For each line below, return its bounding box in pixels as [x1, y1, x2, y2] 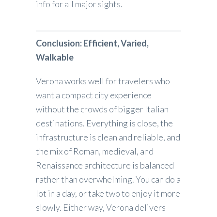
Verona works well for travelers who [36, 75, 170, 86]
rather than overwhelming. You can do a [36, 173, 181, 185]
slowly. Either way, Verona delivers [36, 201, 166, 213]
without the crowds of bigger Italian [36, 103, 169, 114]
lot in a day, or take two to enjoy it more [36, 187, 180, 199]
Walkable [36, 51, 74, 62]
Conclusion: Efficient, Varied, [36, 37, 149, 48]
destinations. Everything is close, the [36, 117, 173, 128]
